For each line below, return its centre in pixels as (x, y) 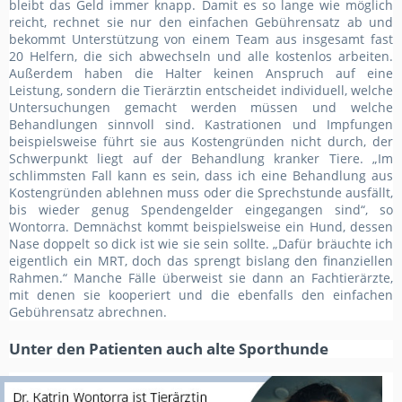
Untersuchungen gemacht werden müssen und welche (201, 107)
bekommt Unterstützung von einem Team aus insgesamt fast (201, 39)
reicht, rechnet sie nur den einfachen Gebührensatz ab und (201, 22)
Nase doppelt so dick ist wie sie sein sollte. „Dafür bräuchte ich (201, 243)
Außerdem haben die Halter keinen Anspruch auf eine (201, 73)
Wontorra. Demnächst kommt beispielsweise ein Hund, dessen (201, 226)
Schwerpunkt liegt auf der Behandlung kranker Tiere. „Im (201, 158)
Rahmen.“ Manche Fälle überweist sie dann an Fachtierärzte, (201, 277)
